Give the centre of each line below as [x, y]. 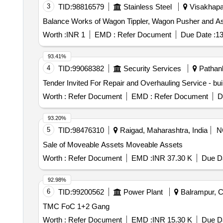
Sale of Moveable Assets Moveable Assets [112, 145]
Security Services [152, 68]
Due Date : [198, 35]
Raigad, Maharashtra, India [163, 130]
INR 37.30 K [172, 158]
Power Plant [143, 192]
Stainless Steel [147, 7]
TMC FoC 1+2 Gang [76, 206]
